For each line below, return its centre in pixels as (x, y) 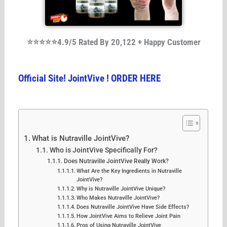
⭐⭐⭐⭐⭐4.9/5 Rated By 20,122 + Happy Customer (113, 42)
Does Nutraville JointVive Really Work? (116, 161)
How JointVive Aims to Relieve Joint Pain (129, 216)
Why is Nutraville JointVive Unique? (121, 188)
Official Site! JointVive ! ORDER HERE (90, 79)
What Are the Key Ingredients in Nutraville (129, 171)
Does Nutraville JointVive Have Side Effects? (133, 207)
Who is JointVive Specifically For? (104, 150)
